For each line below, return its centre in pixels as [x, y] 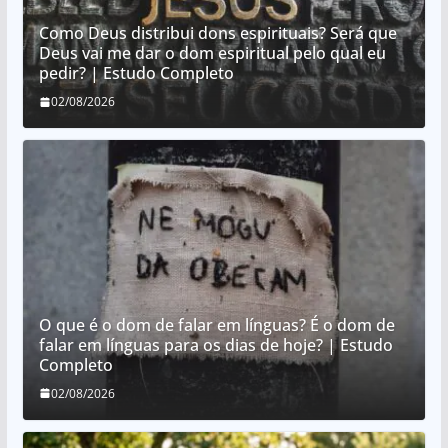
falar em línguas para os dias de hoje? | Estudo [215, 344]
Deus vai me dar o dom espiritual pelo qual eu [212, 53]
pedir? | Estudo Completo [136, 73]
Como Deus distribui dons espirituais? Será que [217, 33]
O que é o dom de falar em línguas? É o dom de [216, 324]
